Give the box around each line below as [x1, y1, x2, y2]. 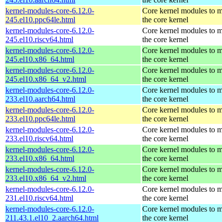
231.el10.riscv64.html [5, 193, 73, 202]
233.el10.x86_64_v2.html [5, 173, 86, 182]
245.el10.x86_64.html [5, 55, 74, 63]
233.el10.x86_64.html [5, 154, 74, 163]
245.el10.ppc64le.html [5, 15, 75, 24]
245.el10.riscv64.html [5, 35, 73, 44]
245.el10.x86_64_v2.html [5, 74, 86, 83]
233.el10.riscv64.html [5, 134, 73, 143]
